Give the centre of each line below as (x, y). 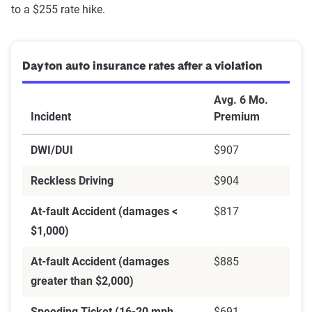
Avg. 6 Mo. (241, 100)
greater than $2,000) (82, 281)
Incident (51, 117)
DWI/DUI (52, 150)
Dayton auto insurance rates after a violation (142, 67)
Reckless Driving (72, 181)
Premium (237, 117)
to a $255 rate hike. (58, 10)
